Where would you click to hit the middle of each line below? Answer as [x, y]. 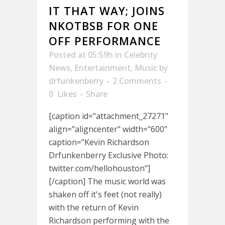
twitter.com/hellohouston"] [99, 168]
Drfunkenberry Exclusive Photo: [108, 155]
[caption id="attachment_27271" [108, 116]
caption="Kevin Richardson [99, 142]
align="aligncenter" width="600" [108, 129]
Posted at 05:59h [81, 55]
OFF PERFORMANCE [105, 41]
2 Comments [137, 81]
